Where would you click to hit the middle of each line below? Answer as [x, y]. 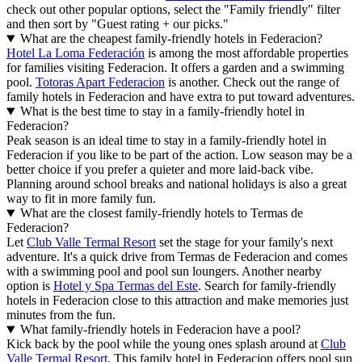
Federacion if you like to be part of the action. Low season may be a [179, 155]
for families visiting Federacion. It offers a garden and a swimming [175, 68]
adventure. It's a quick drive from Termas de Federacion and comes [177, 257]
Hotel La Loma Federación [76, 53]
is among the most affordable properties [246, 53]
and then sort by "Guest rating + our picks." [118, 24]
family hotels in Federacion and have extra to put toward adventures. [181, 97]
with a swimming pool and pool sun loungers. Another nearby [164, 271]
